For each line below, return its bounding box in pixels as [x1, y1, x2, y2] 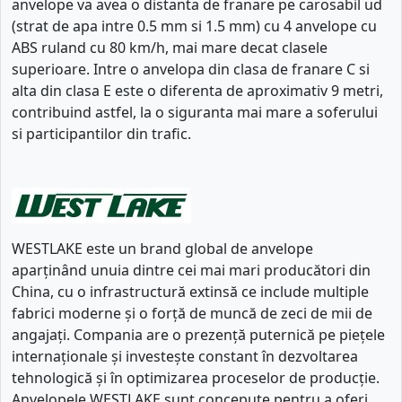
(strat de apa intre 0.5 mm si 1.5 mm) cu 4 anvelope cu [12, 15, 377, 36]
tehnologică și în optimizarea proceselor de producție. [12, 367, 380, 388]
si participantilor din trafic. [12, 123, 191, 144]
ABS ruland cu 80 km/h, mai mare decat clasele [12, 37, 328, 57]
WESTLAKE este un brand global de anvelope [12, 238, 313, 258]
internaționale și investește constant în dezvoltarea [12, 345, 358, 366]
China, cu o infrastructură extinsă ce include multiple [12, 281, 369, 301]
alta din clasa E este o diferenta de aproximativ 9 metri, [12, 80, 383, 100]
